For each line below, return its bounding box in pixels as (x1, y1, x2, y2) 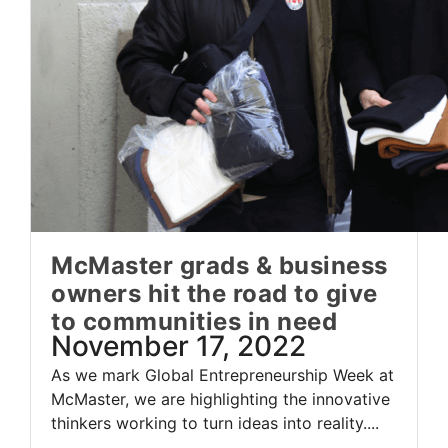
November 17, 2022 (51, 329, 306, 364)
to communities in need (51, 307, 337, 337)
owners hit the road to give (51, 279, 378, 309)
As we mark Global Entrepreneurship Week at (51, 365, 394, 386)
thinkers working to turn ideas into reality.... (51, 413, 379, 434)
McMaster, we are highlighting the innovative (51, 389, 390, 410)
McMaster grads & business (51, 251, 388, 281)
